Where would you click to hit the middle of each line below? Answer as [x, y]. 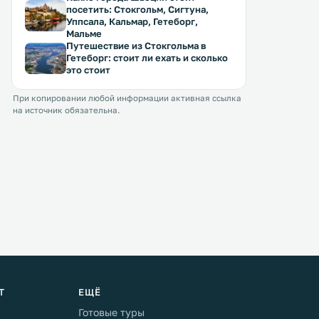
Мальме [84, 33]
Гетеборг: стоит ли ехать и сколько [147, 58]
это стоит [88, 70]
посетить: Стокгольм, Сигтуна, [137, 9]
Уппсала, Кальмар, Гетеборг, [132, 21]
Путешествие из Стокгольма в [136, 46]
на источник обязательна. [66, 110]
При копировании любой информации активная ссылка [127, 98]
